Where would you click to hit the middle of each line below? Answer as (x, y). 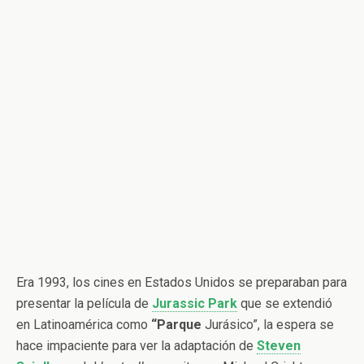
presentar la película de (84, 303)
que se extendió (285, 303)
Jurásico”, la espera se (268, 325)
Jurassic (178, 303)
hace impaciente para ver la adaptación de (136, 346)
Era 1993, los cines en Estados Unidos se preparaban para (182, 282)
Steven (279, 346)
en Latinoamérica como (84, 325)
